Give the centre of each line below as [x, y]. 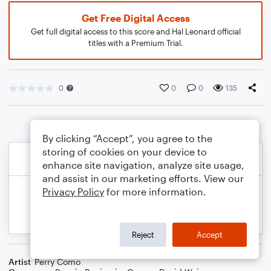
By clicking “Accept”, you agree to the [127, 138]
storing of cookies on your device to [125, 152]
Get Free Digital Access [135, 18]
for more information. [155, 191]
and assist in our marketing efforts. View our [143, 178]
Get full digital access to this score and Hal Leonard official [135, 31]
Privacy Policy [73, 191]
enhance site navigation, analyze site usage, [143, 165]
